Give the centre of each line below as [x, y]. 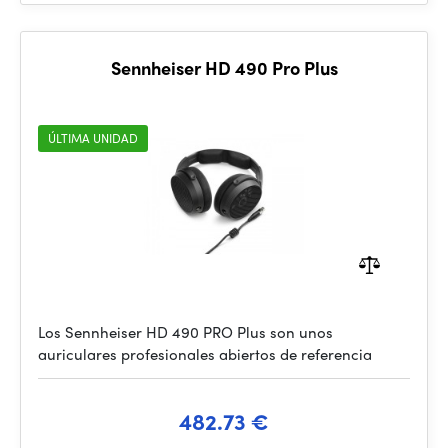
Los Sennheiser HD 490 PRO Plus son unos [185, 332]
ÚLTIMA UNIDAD [93, 138]
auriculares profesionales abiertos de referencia [205, 354]
